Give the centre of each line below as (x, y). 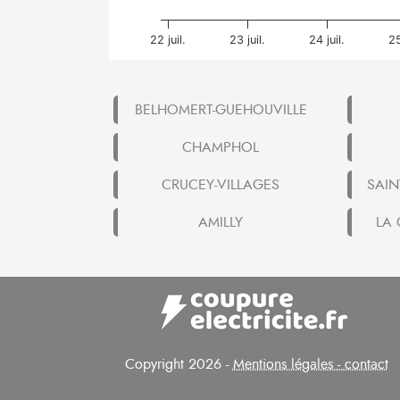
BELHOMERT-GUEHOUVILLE (221, 109)
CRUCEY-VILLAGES (221, 184)
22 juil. (168, 39)
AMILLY (221, 222)
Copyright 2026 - (179, 364)
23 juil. (248, 39)
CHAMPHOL (221, 147)
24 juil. (327, 39)
